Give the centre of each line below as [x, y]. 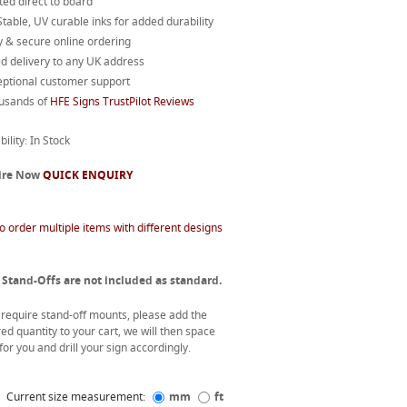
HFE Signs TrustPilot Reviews [122, 101]
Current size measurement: [77, 397]
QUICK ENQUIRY [87, 175]
